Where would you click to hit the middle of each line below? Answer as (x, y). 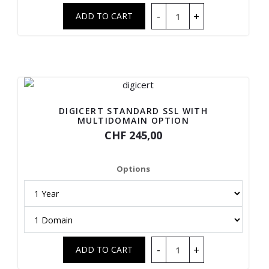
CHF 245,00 (134, 135)
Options (134, 169)
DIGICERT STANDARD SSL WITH (133, 111)
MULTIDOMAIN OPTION (133, 120)
